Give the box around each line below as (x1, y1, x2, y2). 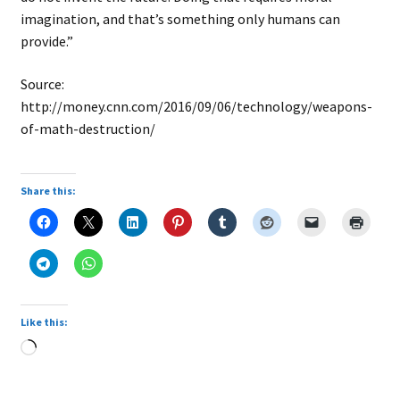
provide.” (20, 31, 73, 50)
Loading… (35, 340, 99, 359)
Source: (20, 74, 64, 93)
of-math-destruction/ (20, 119, 155, 137)
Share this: (20, 184, 76, 198)
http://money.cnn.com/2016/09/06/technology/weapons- (20, 96, 372, 115)
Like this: (20, 315, 68, 329)
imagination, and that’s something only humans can (20, 9, 340, 28)
